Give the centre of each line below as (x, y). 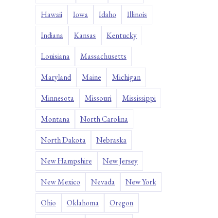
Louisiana (55, 56)
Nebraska (111, 140)
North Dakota (63, 140)
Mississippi (139, 98)
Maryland (56, 77)
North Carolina (104, 119)
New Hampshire (66, 161)
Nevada (103, 182)
